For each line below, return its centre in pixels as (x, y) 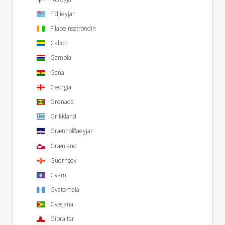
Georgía (61, 87)
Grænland (64, 146)
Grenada (62, 101)
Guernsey (64, 160)
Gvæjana (62, 204)
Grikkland (63, 117)
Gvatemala (65, 190)
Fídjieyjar (63, 14)
